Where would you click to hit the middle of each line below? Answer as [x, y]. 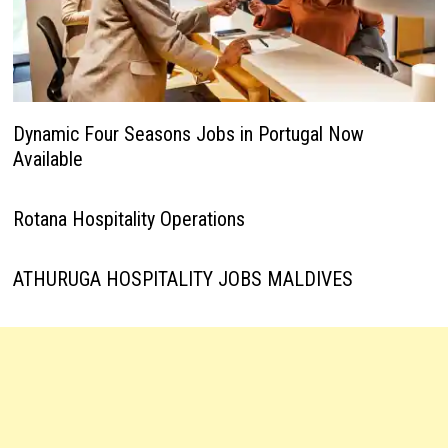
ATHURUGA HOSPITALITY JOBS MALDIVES [182, 278]
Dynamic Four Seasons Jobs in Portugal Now [188, 133]
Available [47, 158]
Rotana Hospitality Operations [128, 218]
